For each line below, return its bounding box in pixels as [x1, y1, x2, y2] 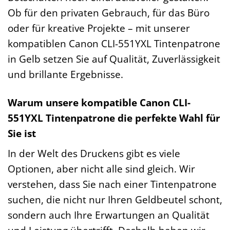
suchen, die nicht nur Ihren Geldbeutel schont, [8, 193, 222, 207]
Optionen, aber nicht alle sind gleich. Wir [8, 162, 195, 176]
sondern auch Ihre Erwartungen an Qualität [8, 208, 209, 222]
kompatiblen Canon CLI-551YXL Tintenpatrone [8, 36, 220, 50]
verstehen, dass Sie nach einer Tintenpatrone [8, 177, 217, 191]
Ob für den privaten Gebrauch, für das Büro [8, 5, 209, 20]
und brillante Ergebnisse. [8, 67, 123, 81]
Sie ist [8, 126, 36, 140]
